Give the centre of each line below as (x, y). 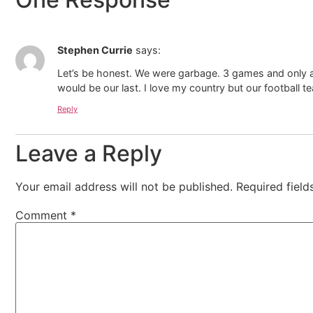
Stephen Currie (95, 50)
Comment (43, 215)
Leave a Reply (89, 153)
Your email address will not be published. (124, 186)
